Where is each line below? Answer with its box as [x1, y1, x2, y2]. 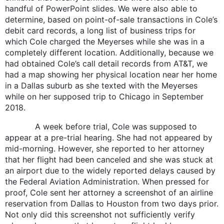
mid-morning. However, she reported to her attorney [5, 143, 204, 153]
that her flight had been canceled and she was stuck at [5, 154, 213, 164]
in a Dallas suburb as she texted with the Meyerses [5, 80, 197, 90]
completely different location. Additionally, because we [5, 47, 213, 57]
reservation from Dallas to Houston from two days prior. [5, 198, 218, 208]
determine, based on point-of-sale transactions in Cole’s [5, 14, 217, 24]
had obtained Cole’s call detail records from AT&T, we [5, 58, 207, 68]
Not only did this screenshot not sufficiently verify [5, 209, 195, 219]
